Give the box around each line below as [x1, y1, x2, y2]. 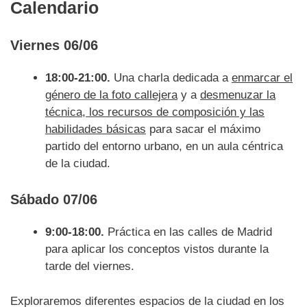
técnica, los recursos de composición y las [45, 105, 265, 119]
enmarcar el [232, 71, 293, 84]
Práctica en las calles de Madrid [104, 225, 272, 239]
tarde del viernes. [45, 260, 134, 273]
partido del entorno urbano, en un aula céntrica [45, 139, 283, 153]
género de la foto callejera [45, 88, 177, 101]
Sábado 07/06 [10, 192, 97, 208]
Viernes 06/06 [10, 37, 98, 53]
